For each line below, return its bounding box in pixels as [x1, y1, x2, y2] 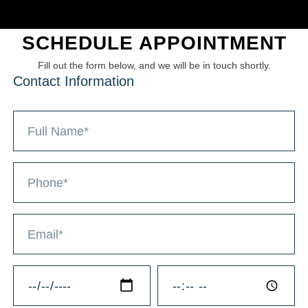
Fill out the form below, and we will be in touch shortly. [37, 60, 271, 71]
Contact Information [13, 74, 134, 89]
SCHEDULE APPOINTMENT [21, 32, 287, 54]
